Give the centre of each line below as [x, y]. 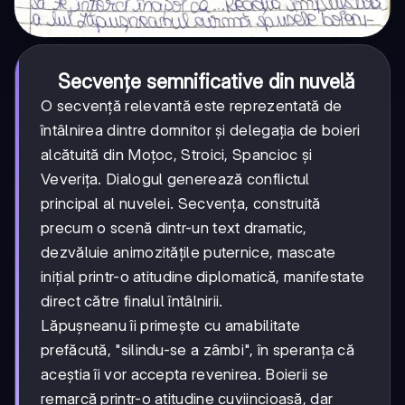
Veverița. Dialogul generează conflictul [175, 179]
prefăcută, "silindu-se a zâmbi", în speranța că [198, 349]
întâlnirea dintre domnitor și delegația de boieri [201, 130]
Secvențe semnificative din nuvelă [206, 81]
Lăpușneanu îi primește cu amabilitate [171, 325]
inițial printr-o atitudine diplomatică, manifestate [203, 276]
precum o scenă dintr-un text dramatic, [174, 227]
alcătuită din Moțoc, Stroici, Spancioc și [177, 154]
